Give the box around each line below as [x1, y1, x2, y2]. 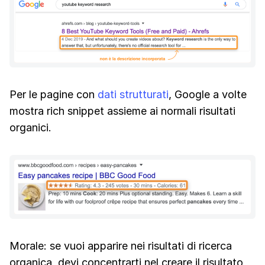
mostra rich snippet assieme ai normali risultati [9, 104, 235, 117]
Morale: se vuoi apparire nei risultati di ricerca [9, 239, 232, 252]
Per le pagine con [9, 88, 98, 101]
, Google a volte [169, 88, 247, 101]
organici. [9, 121, 51, 134]
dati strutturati [98, 88, 169, 101]
